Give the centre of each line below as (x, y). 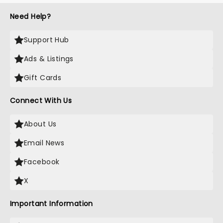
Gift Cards (43, 78)
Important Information (52, 204)
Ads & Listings (49, 59)
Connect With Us (41, 101)
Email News (44, 143)
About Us (40, 124)
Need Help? (31, 16)
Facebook (42, 162)
